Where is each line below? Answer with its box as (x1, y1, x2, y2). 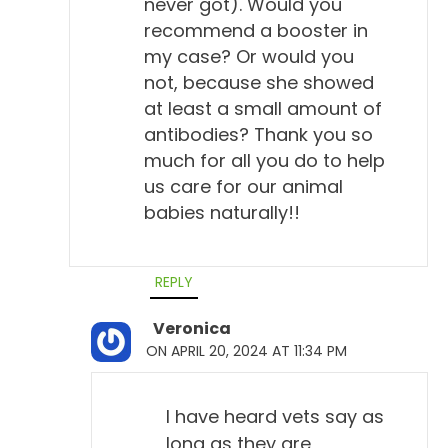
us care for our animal (144, 173, 343, 199)
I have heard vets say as (165, 403, 384, 429)
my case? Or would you (144, 43, 354, 69)
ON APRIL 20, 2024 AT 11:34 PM (145, 340, 347, 361)
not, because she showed (144, 69, 374, 95)
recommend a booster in (144, 17, 368, 43)
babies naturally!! (144, 199, 300, 225)
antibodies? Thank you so (144, 121, 373, 147)
